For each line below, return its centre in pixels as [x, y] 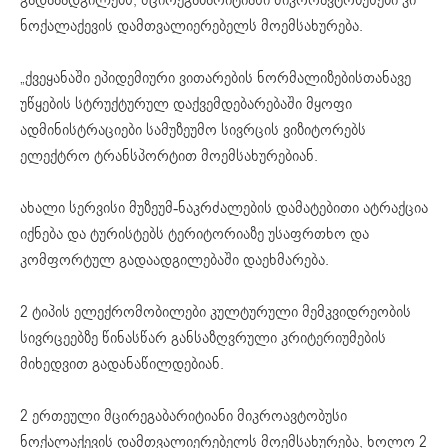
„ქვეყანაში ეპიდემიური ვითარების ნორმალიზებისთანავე [215, 77]
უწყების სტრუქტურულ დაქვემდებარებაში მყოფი [186, 103]
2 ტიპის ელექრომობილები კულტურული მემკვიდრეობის [215, 311]
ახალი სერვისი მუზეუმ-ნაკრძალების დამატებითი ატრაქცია [224, 207]
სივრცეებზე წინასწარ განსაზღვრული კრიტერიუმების [203, 337]
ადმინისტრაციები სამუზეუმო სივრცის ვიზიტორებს [193, 129]
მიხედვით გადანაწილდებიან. [122, 363]
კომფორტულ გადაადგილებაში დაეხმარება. [174, 259]
